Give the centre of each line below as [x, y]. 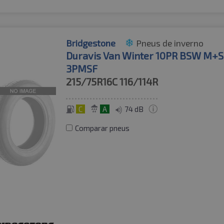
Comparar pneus [102, 128]
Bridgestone [91, 43]
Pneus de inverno [170, 43]
